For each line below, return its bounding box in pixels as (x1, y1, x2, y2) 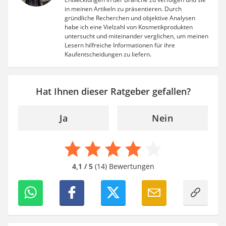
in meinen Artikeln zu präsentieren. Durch (65, 5, 182, 14)
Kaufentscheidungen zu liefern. (65, 50, 151, 59)
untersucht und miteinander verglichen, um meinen (65, 32, 208, 41)
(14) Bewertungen (92, 161, 154, 172)
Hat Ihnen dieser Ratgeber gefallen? (35, 85, 191, 98)
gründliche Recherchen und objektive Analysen (65, 14, 195, 23)
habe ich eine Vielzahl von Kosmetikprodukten (65, 23, 193, 32)
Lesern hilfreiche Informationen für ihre (65, 41, 175, 50)
